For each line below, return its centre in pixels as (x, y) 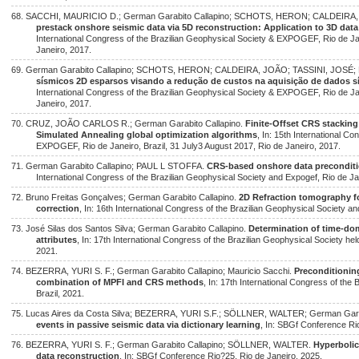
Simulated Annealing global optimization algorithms (147, 135)
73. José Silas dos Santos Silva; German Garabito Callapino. (130, 228)
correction (58, 208)
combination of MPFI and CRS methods (120, 282)
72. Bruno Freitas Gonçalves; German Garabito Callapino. (125, 197)
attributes (57, 240)
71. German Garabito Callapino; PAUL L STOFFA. (109, 166)
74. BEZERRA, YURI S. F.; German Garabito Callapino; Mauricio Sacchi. (153, 271)
